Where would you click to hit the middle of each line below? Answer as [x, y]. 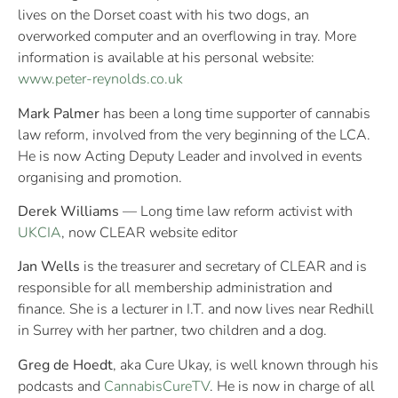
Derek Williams [68, 212]
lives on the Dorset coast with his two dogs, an [163, 16]
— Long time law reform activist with [236, 212]
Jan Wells [49, 267]
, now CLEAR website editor [149, 233]
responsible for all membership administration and [175, 288]
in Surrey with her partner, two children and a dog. [172, 331]
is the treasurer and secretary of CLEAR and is [223, 267]
